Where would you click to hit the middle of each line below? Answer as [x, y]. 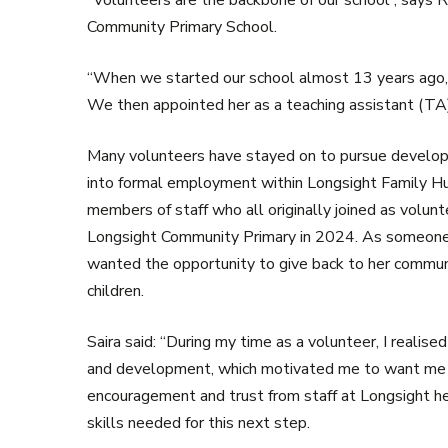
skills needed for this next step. [198, 423]
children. [115, 291]
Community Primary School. [182, 27]
